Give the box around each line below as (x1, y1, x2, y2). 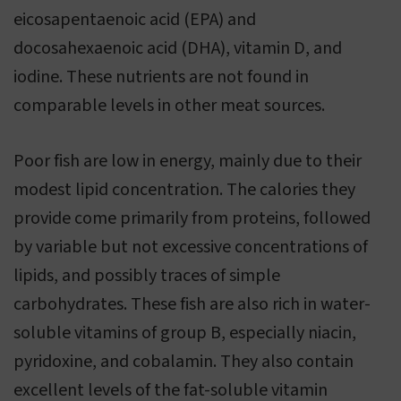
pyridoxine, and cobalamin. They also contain (13, 349, 354, 375)
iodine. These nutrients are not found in (13, 64, 309, 90)
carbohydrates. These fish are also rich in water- (13, 292, 371, 318)
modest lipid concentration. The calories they (13, 177, 355, 203)
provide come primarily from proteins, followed (13, 206, 371, 232)
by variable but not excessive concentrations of (13, 235, 368, 260)
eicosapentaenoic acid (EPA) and (13, 7, 256, 33)
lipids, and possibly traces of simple (13, 263, 280, 289)
